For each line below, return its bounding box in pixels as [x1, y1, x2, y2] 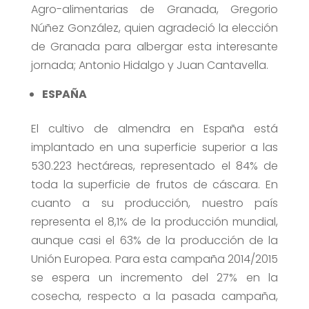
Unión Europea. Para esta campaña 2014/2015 [30, 251, 279, 268]
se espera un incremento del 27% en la [30, 270, 279, 286]
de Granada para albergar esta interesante [30, 39, 279, 55]
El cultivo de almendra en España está [30, 121, 279, 137]
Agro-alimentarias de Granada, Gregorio [30, 1, 279, 18]
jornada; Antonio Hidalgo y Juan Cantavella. [30, 57, 268, 74]
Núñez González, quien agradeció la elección [30, 20, 279, 37]
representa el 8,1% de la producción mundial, [30, 214, 279, 230]
